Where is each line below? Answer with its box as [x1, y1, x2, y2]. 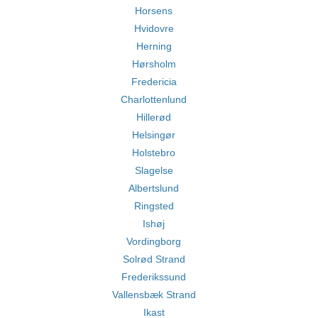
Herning [136, 40, 172, 52]
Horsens [135, 5, 172, 16]
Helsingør [132, 129, 175, 141]
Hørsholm [131, 58, 176, 70]
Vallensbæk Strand [111, 289, 196, 300]
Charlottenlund [121, 94, 187, 105]
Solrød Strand [122, 253, 185, 265]
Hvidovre [133, 23, 174, 34]
